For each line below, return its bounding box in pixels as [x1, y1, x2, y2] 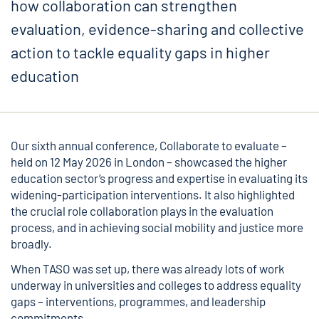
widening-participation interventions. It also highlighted [11, 187, 295, 202]
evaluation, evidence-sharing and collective [11, 19, 304, 38]
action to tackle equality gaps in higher [11, 43, 270, 61]
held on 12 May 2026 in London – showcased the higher [11, 155, 287, 169]
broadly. [11, 236, 52, 251]
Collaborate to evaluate [159, 138, 279, 152]
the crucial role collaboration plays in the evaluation [11, 204, 273, 218]
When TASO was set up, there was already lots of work [11, 261, 285, 276]
